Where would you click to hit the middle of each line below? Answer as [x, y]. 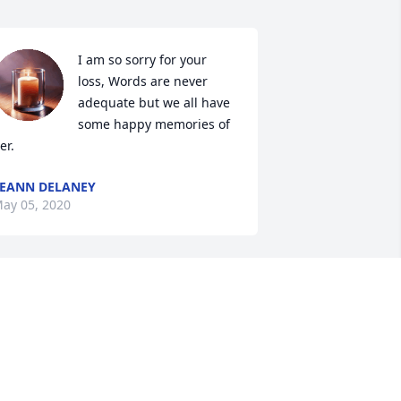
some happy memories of [154, 124]
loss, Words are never [142, 81]
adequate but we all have [154, 103]
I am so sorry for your [142, 60]
